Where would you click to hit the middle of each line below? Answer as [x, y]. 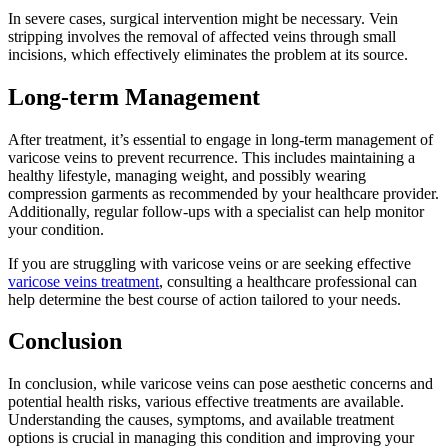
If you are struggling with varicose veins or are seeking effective [209, 263]
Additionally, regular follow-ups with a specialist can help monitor [216, 211]
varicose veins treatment [83, 281]
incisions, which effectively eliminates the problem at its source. [208, 54]
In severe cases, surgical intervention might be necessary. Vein [203, 18]
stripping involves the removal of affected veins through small [202, 36]
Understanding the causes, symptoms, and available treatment [201, 420]
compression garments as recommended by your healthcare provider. [223, 193]
